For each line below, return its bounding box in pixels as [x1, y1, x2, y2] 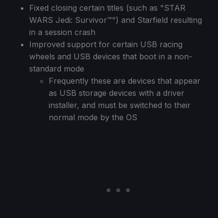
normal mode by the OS [49, 112, 137, 122]
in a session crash [29, 27, 95, 37]
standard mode [29, 63, 84, 73]
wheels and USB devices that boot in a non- [29, 51, 192, 61]
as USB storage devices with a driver [49, 88, 184, 98]
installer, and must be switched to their [49, 100, 191, 110]
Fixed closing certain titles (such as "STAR [29, 2, 185, 13]
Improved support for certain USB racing [29, 39, 182, 49]
